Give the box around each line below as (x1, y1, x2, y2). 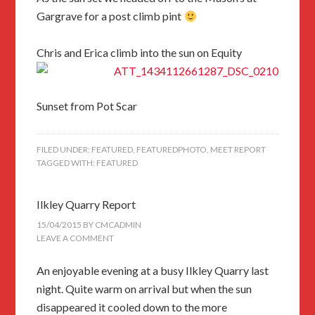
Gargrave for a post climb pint (37, 9, 184, 23)
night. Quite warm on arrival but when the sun (37, 282, 252, 296)
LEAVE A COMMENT (37, 233, 115, 244)
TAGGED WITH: (37, 157, 97, 169)
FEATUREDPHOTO (136, 144, 207, 155)
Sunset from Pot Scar (37, 99, 138, 113)
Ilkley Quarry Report (37, 198, 136, 212)
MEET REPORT (210, 144, 266, 155)
